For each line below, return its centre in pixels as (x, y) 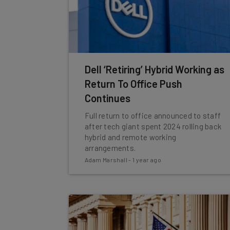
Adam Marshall (106, 160)
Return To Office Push (133, 84)
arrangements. (110, 148)
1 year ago (147, 160)
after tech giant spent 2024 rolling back (153, 126)
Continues (107, 98)
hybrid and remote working (130, 137)
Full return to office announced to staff (153, 116)
